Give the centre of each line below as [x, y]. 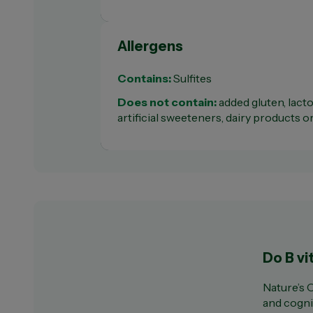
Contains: [145, 78]
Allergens [150, 46]
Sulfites [192, 78]
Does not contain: [168, 102]
